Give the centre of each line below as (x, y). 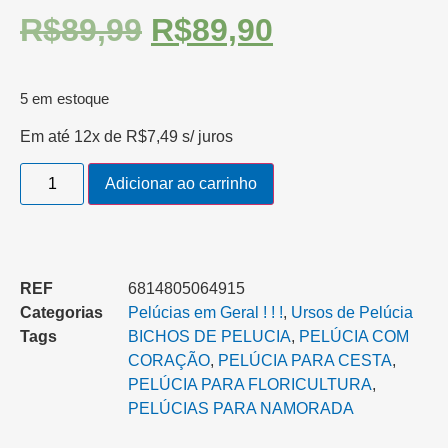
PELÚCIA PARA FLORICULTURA (250, 384)
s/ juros (207, 136)
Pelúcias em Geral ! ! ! (205, 312)
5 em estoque (64, 99)
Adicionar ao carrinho (181, 183)
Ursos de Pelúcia (352, 312)
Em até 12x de (73, 136)
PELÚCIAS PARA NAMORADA (241, 408)
